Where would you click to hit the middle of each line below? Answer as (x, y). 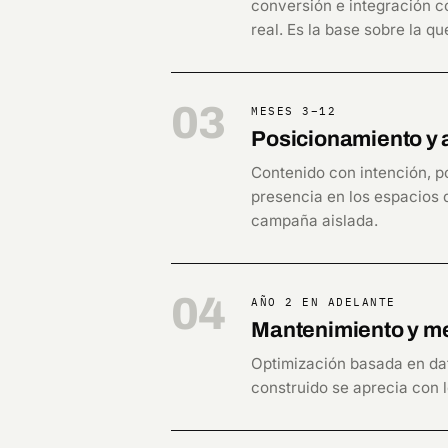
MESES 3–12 (294, 110)
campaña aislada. (315, 220)
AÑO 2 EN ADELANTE (323, 301)
